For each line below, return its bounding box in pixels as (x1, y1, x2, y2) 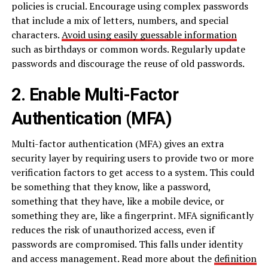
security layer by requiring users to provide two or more (11, 151, 254, 165)
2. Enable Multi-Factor (11, 84, 178, 105)
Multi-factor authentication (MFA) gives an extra (11, 137, 224, 151)
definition (214, 252, 257, 266)
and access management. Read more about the (11, 252, 214, 266)
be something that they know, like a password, (11, 180, 211, 194)
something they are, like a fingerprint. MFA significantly (11, 209, 254, 223)
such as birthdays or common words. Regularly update (11, 42, 245, 56)
